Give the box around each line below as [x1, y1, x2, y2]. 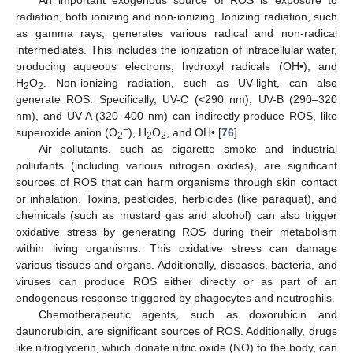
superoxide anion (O [16, 126, 117, 139]
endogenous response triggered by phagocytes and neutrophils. [16, 292, 335, 304]
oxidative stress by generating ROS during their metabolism [16, 225, 337, 238]
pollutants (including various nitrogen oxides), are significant [16, 159, 337, 172]
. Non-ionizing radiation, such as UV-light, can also [43, 76, 337, 89]
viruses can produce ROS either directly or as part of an [16, 275, 337, 288]
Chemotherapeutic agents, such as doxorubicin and [38, 308, 337, 321]
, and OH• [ [166, 126, 221, 139]
